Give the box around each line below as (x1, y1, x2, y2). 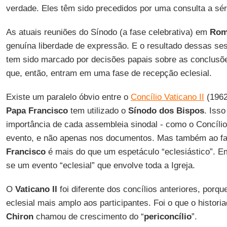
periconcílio (143, 212, 192, 221)
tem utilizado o (67, 106, 128, 116)
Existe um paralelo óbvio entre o (6, 92, 131, 102)
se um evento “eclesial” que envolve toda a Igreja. (6, 161, 195, 170)
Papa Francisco (6, 106, 68, 116)
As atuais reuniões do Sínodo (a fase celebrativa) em (6, 27, 210, 37)
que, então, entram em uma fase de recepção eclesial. (6, 68, 212, 78)
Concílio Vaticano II (130, 92, 204, 102)
